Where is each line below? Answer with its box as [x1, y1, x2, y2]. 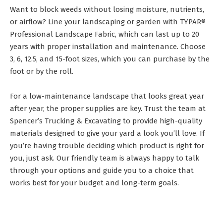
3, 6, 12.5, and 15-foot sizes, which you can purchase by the [10, 55, 210, 64]
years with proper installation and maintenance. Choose [10, 42, 206, 52]
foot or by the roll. [10, 67, 73, 76]
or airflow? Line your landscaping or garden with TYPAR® [10, 17, 206, 27]
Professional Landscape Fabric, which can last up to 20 [10, 30, 199, 39]
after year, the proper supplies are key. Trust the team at [10, 104, 206, 113]
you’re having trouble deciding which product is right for [10, 141, 204, 151]
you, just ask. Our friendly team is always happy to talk [10, 154, 199, 163]
